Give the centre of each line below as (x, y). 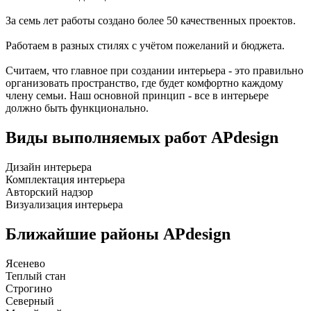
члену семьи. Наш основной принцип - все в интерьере (137, 96)
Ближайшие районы (84, 234)
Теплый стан (36, 276)
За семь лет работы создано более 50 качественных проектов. (151, 21)
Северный (30, 301)
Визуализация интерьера (64, 205)
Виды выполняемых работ (108, 138)
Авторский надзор (49, 192)
